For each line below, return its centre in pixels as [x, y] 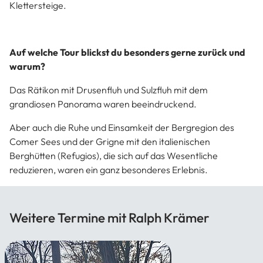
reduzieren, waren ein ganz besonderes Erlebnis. [109, 170]
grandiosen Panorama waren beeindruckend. [103, 104]
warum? [27, 66]
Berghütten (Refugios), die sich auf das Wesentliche [114, 156]
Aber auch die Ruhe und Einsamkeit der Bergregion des [122, 127]
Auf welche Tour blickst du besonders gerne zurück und [127, 52]
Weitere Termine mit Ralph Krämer [109, 218]
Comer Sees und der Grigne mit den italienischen [110, 141]
